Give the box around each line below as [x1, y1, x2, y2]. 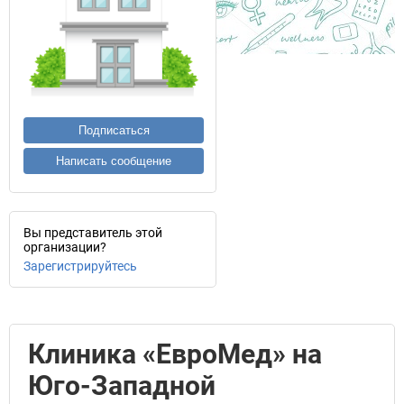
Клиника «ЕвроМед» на [28, 338, 322, 370]
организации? [23, 240, 106, 254]
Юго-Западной [28, 370, 216, 401]
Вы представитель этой [23, 225, 162, 240]
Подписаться [78, 124, 150, 137]
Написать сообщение [56, 154, 171, 168]
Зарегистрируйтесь [23, 259, 137, 273]
